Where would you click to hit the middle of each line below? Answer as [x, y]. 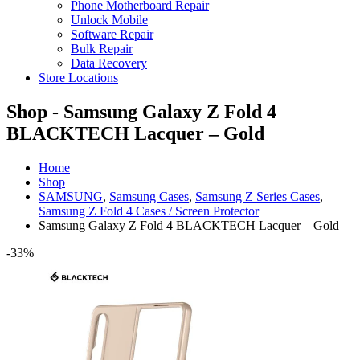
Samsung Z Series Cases [258, 196]
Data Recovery [109, 63]
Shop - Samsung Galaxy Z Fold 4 [141, 111]
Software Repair [112, 34]
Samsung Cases [149, 196]
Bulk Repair [102, 48]
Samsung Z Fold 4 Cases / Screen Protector [149, 211]
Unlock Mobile [109, 19]
